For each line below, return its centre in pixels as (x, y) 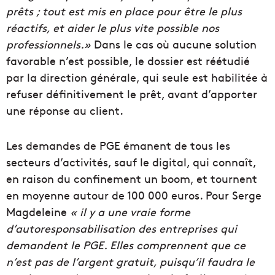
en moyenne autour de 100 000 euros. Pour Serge (134, 195)
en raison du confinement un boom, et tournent (132, 179)
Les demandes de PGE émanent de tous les (118, 145)
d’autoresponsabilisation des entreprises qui (122, 228)
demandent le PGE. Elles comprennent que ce (126, 245)
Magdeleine (38, 212)
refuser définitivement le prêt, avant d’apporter (132, 94)
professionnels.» (48, 44)
